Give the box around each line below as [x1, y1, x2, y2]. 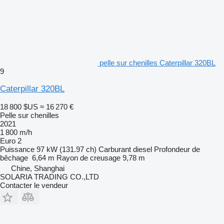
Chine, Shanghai [11, 163, 64, 172]
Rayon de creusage [56, 153, 120, 162]
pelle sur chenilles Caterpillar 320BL [99, 58, 215, 67]
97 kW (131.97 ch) [36, 144, 96, 153]
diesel [133, 144, 152, 153]
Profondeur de [154, 144, 200, 153]
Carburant [98, 144, 131, 153]
